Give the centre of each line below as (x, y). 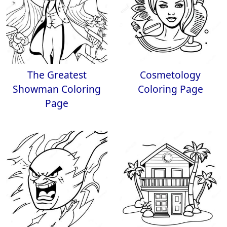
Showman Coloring (57, 89)
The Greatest (57, 75)
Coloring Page (170, 89)
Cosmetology (170, 75)
